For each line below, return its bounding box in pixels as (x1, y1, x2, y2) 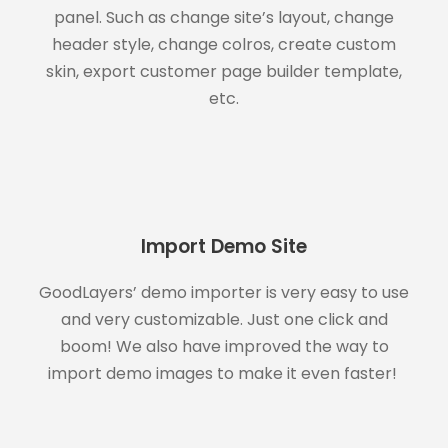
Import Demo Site (141, 232, 307, 260)
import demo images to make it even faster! (47, 361, 401, 385)
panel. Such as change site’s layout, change (54, 5, 394, 29)
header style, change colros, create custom (52, 32, 396, 56)
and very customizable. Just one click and (60, 307, 388, 331)
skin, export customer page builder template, (46, 59, 402, 83)
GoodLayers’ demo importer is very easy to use (39, 280, 409, 304)
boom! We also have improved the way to (59, 334, 389, 358)
